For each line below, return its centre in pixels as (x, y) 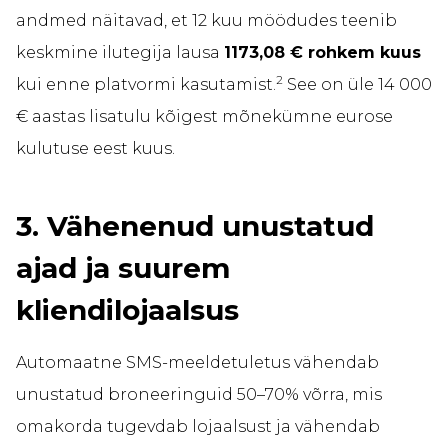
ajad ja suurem (123, 268)
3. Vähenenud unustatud (195, 226)
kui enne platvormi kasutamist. (146, 85)
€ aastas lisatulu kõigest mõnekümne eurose (204, 117)
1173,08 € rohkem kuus (322, 53)
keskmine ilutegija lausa (120, 53)
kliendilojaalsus (127, 310)
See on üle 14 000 (357, 85)
